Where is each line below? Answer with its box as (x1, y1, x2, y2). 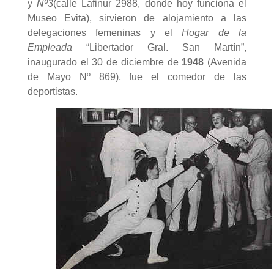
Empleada (27, 42, 72, 53)
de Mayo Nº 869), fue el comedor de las (27, 72, 247, 83)
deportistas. (27, 86, 78, 97)
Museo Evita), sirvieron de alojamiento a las (27, 13, 247, 24)
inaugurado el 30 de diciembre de (27, 57, 182, 68)
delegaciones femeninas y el (27, 28, 182, 39)
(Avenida (204, 57, 247, 68)
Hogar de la (182, 28, 247, 39)
